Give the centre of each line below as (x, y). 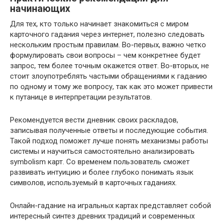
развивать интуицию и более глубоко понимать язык (102, 172)
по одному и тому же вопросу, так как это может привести (111, 87)
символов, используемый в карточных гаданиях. (93, 183)
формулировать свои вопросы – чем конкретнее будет (105, 55)
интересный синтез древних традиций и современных (102, 216)
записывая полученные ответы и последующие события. (109, 130)
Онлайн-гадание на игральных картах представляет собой (111, 206)
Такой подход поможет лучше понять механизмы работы (109, 141)
